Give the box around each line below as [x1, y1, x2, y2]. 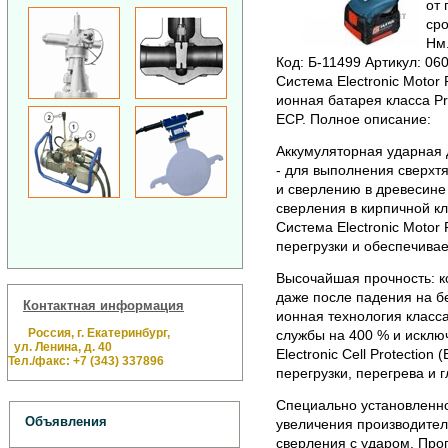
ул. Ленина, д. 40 [8, 339, 112, 354]
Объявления [25, 414, 107, 430]
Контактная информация [23, 297, 184, 313]
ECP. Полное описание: [275, 111, 431, 128]
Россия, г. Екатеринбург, [22, 325, 170, 340]
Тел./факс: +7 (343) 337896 [8, 353, 164, 368]
